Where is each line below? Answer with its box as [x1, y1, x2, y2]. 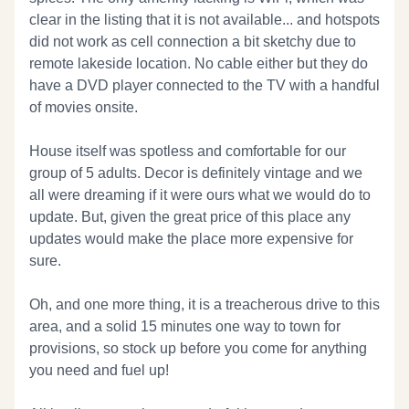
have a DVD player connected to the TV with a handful [29, 78, 380, 93]
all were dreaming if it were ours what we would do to [29, 187, 371, 203]
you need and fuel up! [29, 362, 169, 378]
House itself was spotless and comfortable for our [29, 143, 346, 159]
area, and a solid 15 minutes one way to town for [29, 319, 341, 334]
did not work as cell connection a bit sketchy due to [29, 34, 356, 49]
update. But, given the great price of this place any [29, 209, 351, 225]
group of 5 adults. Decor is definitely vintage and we [29, 165, 362, 181]
